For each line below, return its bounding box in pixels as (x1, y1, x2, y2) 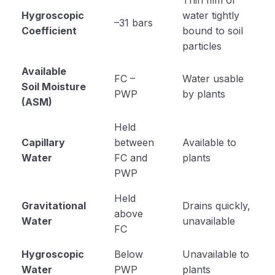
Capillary (21, 136, 65, 149)
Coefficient (21, 24, 77, 37)
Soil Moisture (21, 80, 86, 93)
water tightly (182, 9, 239, 21)
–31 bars (114, 16, 153, 29)
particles (182, 39, 222, 52)
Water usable (182, 72, 244, 85)
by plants (182, 87, 225, 100)
